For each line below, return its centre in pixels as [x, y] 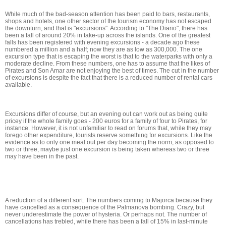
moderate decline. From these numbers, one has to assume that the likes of [107, 64]
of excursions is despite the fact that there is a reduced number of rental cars [109, 78]
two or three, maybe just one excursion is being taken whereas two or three [107, 149]
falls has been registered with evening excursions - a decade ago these [102, 42]
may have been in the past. [43, 156]
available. [18, 85]
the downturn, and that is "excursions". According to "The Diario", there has [106, 28]
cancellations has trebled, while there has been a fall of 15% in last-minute [106, 221]
